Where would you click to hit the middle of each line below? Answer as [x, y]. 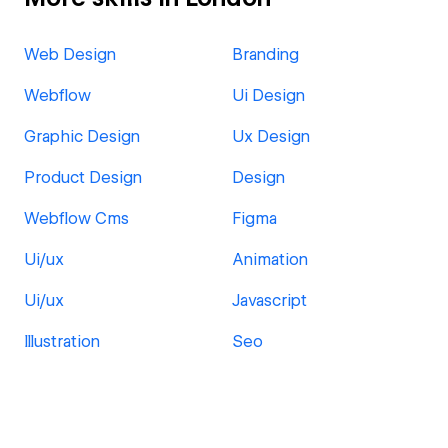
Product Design [83, 177]
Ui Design [268, 95]
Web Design [70, 54]
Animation [270, 259]
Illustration [62, 341]
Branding [265, 54]
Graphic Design [82, 136]
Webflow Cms [76, 218]
